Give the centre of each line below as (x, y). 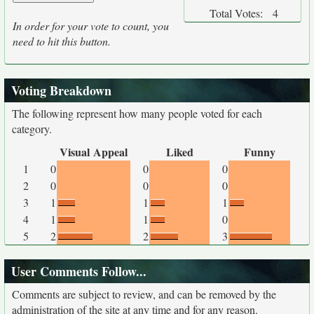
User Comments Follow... (79, 271)
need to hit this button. (62, 41)
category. (32, 129)
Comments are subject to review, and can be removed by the (144, 294)
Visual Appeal (94, 152)
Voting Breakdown (61, 90)
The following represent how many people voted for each (137, 113)
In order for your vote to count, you (91, 26)
